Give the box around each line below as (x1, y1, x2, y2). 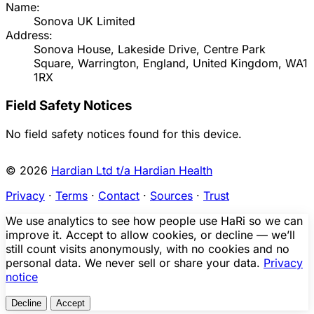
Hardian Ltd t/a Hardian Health (51, 163, 212, 177)
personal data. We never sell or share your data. (6, 255, 264, 270)
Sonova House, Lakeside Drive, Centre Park (34, 42, 266, 57)
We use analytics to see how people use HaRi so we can (6, 213, 303, 228)
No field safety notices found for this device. (6, 126, 242, 141)
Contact (98, 188, 139, 203)
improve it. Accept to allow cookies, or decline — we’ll (6, 227, 295, 242)
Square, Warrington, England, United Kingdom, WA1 (34, 56, 308, 71)
